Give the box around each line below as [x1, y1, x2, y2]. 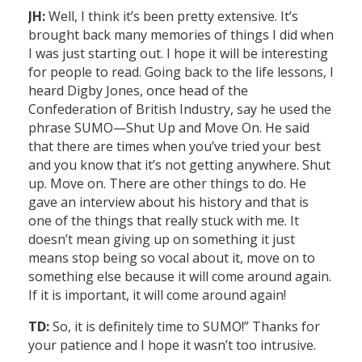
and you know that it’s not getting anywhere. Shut [28, 156, 330, 175]
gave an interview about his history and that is [28, 193, 309, 212]
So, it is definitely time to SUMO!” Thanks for [49, 318, 320, 336]
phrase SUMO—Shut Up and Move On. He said [28, 119, 309, 137]
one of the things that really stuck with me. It [28, 212, 299, 230]
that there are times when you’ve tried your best [28, 137, 321, 156]
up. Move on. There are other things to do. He [28, 175, 306, 193]
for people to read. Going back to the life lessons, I [28, 63, 334, 82]
